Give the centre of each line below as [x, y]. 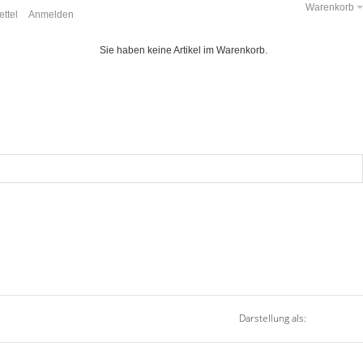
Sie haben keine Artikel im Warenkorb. [184, 50]
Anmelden [51, 15]
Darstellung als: [273, 318]
